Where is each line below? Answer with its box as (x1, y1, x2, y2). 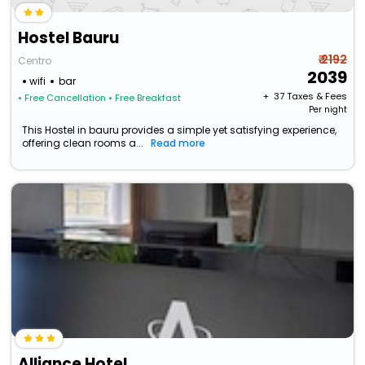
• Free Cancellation (18, 91, 107, 105)
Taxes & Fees (286, 90, 347, 103)
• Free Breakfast (108, 91, 182, 105)
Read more (151, 136, 206, 151)
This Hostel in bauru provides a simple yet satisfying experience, (22, 123, 337, 138)
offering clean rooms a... (22, 136, 144, 151)
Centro (18, 54, 52, 68)
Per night (308, 103, 347, 117)
